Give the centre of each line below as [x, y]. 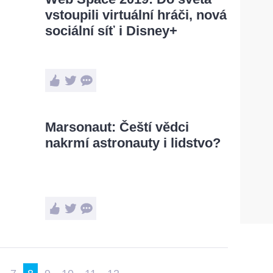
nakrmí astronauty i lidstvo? [133, 143]
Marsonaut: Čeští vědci [117, 127]
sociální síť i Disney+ [111, 31]
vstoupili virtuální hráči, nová [136, 15]
